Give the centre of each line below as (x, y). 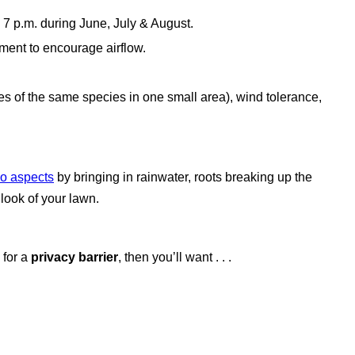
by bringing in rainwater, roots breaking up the (183, 177)
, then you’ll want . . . (176, 258)
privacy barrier (74, 258)
